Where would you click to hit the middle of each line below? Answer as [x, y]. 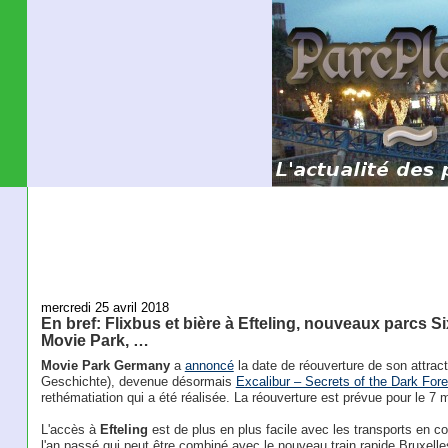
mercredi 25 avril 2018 [104, 307]
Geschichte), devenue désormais [138, 382]
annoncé [209, 366]
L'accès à [70, 430]
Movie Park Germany [105, 366]
